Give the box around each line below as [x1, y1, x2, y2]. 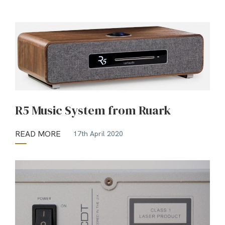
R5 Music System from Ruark [15, 101, 171, 119]
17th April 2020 [73, 129, 123, 139]
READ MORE [15, 128, 61, 139]
